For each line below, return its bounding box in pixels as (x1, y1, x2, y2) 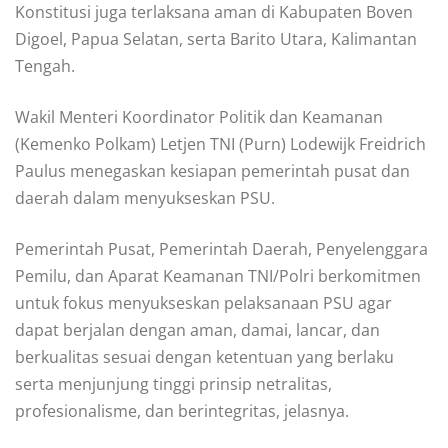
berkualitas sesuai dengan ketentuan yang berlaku (15, 346, 394, 369)
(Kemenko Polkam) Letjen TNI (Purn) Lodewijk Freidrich (15, 133, 426, 156)
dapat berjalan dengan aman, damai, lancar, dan (15, 319, 380, 342)
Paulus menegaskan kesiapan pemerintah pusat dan (15, 160, 410, 183)
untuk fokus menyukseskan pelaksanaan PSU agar (15, 292, 392, 315)
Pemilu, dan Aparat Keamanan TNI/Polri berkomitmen (15, 265, 421, 288)
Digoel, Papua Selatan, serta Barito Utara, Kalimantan (15, 28, 417, 51)
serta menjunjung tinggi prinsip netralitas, (15, 373, 332, 396)
